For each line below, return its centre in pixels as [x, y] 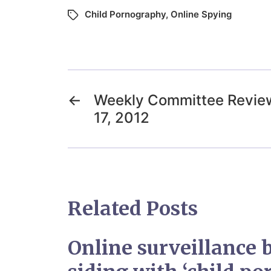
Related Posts [133, 208]
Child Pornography [125, 14]
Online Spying [201, 14]
